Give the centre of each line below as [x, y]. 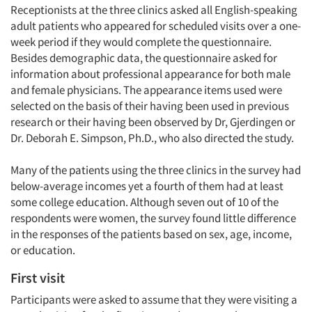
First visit [38, 278]
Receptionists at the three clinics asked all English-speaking [154, 10]
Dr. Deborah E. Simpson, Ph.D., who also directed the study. [152, 138]
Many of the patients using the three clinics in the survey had [156, 170]
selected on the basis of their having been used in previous [150, 106]
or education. [43, 250]
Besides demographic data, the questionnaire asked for [144, 58]
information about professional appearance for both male [150, 74]
